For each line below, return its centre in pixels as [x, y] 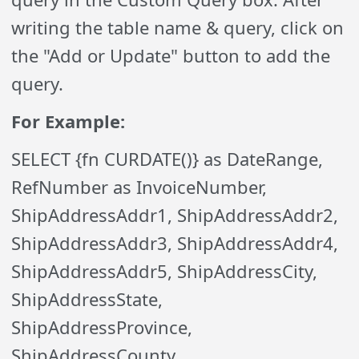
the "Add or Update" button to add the [171, 56]
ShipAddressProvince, [102, 327]
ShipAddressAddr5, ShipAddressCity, [165, 271]
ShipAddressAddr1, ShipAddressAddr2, [175, 215]
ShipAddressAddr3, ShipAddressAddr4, [175, 243]
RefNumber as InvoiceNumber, [139, 187]
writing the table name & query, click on [178, 28]
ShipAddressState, [87, 299]
